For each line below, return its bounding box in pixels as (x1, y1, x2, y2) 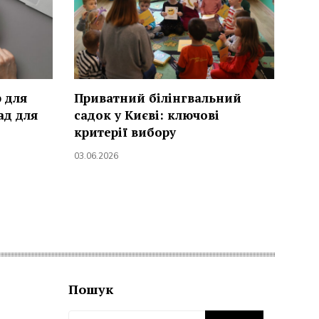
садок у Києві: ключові (73, 107, 219, 124)
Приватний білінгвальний (73, 90, 241, 107)
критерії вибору (73, 124, 176, 141)
